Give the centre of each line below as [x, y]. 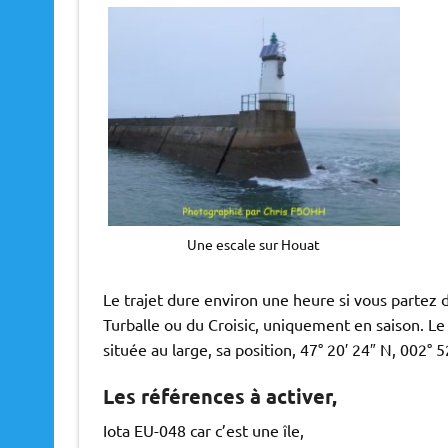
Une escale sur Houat [254, 244]
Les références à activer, [219, 396]
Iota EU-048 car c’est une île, [203, 430]
